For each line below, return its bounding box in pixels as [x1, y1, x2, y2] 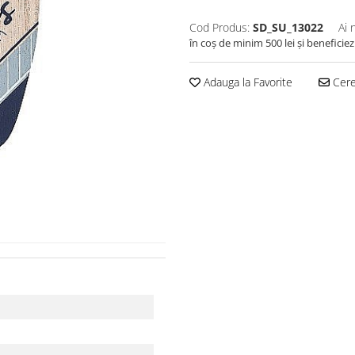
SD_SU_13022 [253, 20, 323, 35]
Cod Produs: [189, 20, 250, 35]
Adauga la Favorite [200, 74, 292, 90]
